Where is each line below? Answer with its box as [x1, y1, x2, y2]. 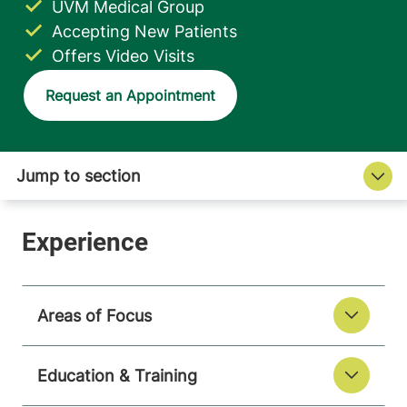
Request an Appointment [45, 86, 215, 105]
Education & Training [37, 365, 197, 385]
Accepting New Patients [52, 22, 237, 42]
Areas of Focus [37, 305, 152, 325]
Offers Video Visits [52, 46, 194, 66]
